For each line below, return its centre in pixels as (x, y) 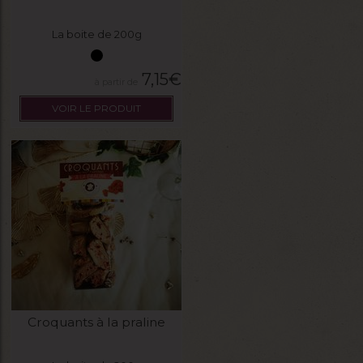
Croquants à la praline (96, 322)
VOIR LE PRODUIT (96, 109)
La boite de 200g (96, 34)
